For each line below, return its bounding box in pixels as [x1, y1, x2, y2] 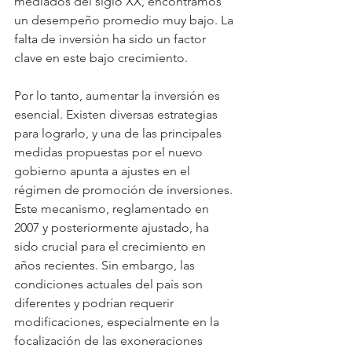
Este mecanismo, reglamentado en [14, 201, 212, 217]
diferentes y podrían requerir [14, 295, 177, 311]
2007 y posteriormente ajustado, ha [14, 220, 212, 236]
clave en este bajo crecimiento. [14, 50, 188, 66]
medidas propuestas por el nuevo [14, 145, 206, 160]
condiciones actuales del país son [14, 277, 206, 292]
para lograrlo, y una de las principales [14, 126, 225, 141]
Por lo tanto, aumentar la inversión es [14, 88, 223, 104]
